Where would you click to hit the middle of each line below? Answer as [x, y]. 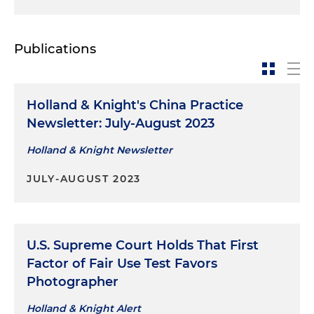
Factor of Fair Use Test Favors [122, 264]
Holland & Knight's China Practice [135, 105]
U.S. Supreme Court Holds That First [143, 246]
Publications [55, 49]
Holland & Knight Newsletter [100, 150]
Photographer [73, 282]
